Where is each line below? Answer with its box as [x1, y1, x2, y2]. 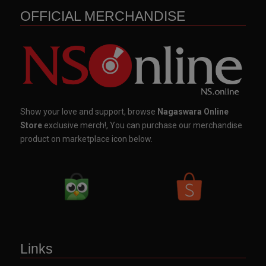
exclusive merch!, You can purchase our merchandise [42, 120, 242, 130]
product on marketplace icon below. [20, 134, 153, 144]
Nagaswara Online [157, 106, 229, 116]
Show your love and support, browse [20, 106, 157, 116]
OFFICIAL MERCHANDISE [20, 8, 185, 24]
